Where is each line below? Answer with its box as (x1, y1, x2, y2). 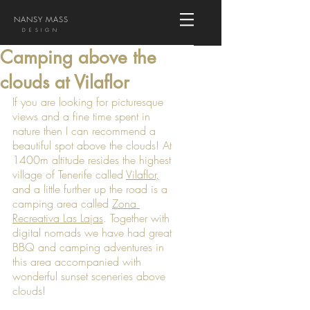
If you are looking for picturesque (12, 94, 167, 109)
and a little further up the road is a (12, 181, 171, 197)
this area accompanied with (12, 254, 145, 269)
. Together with (103, 210, 173, 226)
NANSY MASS (13, 14, 69, 24)
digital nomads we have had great (12, 225, 175, 240)
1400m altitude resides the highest (12, 152, 174, 167)
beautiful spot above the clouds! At (12, 138, 175, 153)
